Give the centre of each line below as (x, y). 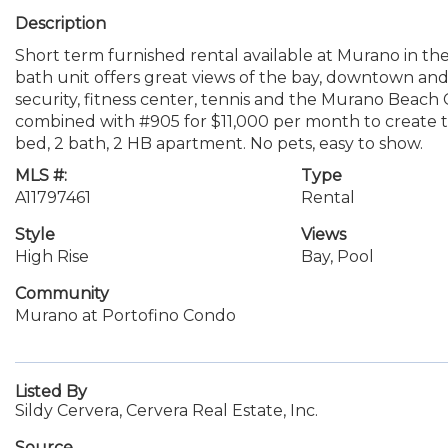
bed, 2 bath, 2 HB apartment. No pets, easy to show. (219, 143)
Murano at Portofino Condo (125, 315)
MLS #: (41, 175)
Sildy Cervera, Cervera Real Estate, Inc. (166, 410)
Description (60, 23)
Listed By (51, 391)
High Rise (52, 256)
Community (62, 293)
